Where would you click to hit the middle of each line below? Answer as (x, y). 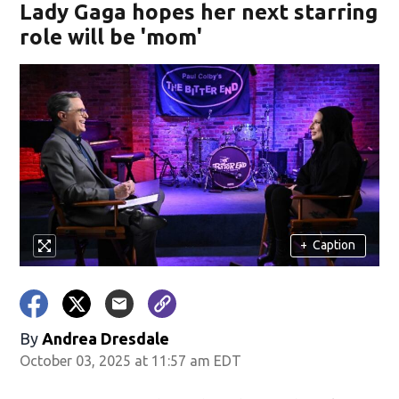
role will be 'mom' (111, 37)
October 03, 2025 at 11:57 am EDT (131, 360)
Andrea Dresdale (106, 338)
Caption (334, 245)
